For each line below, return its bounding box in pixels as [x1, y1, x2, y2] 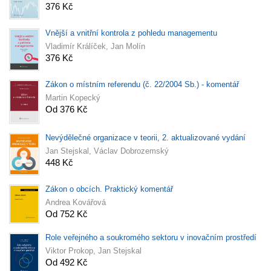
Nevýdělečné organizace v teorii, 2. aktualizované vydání [45, 132, 246, 142]
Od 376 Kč [45, 104, 88, 115]
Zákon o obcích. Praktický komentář [45, 184, 173, 194]
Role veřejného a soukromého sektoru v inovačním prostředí [45, 233, 256, 243]
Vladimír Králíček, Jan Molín [45, 42, 145, 51]
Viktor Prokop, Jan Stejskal [45, 246, 142, 256]
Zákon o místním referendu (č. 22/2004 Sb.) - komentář [45, 80, 239, 90]
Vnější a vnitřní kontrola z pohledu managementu [45, 28, 217, 38]
